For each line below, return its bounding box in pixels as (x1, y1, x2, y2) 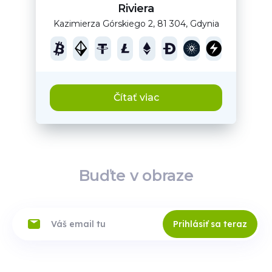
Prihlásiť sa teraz (173, 219, 247, 229)
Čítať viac (113, 92, 159, 103)
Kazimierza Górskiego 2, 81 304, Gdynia (53, 18, 219, 29)
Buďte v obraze (78, 166, 194, 185)
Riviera (118, 1, 154, 15)
